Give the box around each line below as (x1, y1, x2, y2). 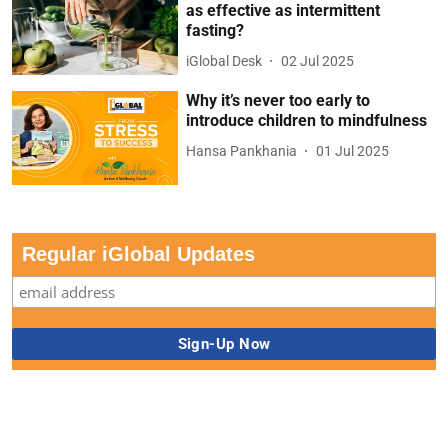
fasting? (186, 21, 245, 41)
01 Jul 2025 (316, 142, 390, 159)
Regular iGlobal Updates (22, 242, 255, 265)
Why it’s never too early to (186, 91, 371, 111)
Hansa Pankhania (186, 142, 298, 159)
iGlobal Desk (186, 52, 263, 69)
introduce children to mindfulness (186, 111, 428, 131)
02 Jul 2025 (281, 52, 355, 69)
